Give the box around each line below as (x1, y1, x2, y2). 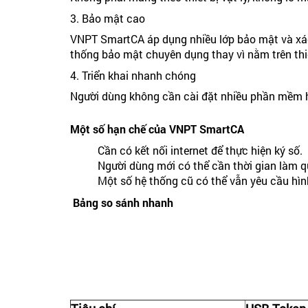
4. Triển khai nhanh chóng (70, 68, 196, 83)
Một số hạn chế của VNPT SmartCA (70, 122, 244, 137)
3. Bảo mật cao (70, 11, 145, 26)
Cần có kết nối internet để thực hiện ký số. (98, 143, 302, 158)
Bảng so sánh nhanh (73, 195, 173, 210)
